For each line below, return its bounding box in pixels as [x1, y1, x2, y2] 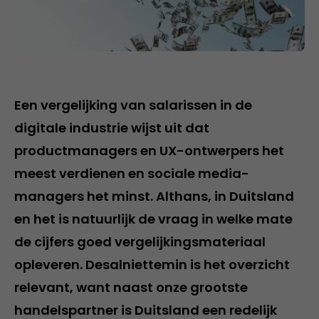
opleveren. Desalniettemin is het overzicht [14, 256, 290, 273]
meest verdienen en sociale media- [14, 164, 249, 182]
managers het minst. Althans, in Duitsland [14, 187, 294, 205]
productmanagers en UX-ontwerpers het [14, 142, 284, 159]
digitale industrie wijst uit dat [14, 119, 209, 137]
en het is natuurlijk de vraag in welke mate [14, 210, 293, 228]
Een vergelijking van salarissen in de [14, 96, 252, 114]
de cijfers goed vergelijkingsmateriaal [14, 233, 266, 251]
